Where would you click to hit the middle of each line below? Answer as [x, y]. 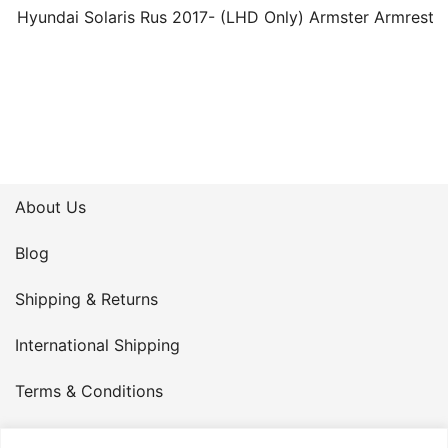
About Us [50, 206]
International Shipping [97, 344]
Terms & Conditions [89, 390]
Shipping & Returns [86, 298]
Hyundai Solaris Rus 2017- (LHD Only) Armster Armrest [225, 16]
